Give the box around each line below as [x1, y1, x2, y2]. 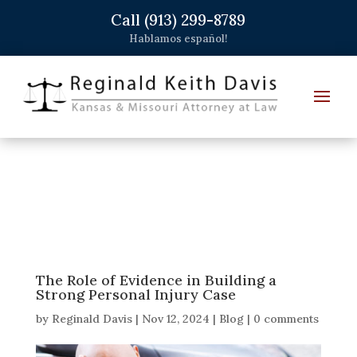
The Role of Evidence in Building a [35, 270, 277, 289]
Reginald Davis [51, 311, 132, 326]
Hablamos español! [129, 32, 228, 45]
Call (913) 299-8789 [111, 10, 246, 29]
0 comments [253, 311, 319, 326]
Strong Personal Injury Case [35, 284, 236, 304]
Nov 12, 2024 [141, 311, 210, 326]
